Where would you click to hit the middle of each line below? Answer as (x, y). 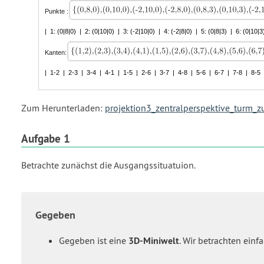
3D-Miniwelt (154, 241)
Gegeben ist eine (94, 241)
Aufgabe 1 (46, 138)
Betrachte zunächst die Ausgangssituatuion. (108, 165)
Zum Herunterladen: (63, 108)
